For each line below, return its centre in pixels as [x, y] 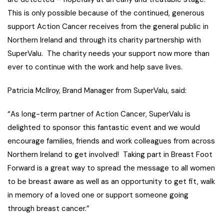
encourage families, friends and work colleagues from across [111, 141]
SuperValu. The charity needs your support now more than [108, 54]
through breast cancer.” [48, 209]
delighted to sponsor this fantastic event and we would [104, 128]
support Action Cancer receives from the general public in [108, 27]
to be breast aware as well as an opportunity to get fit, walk [111, 182]
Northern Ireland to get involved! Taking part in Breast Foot [110, 155]
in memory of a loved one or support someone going [98, 195]
